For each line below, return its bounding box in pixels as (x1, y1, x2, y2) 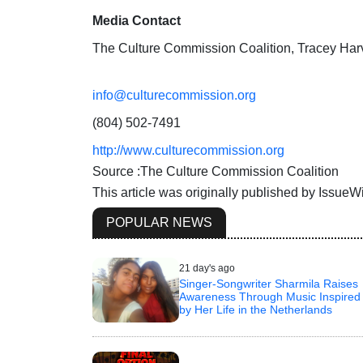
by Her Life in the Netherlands (178, 303, 332, 317)
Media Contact (92, 14, 181, 28)
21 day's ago (178, 263, 235, 275)
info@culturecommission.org (92, 88, 256, 103)
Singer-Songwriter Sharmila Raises (178, 277, 358, 291)
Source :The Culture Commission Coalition (92, 164, 339, 179)
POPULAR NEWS (106, 216, 212, 230)
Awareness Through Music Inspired (178, 290, 361, 304)
